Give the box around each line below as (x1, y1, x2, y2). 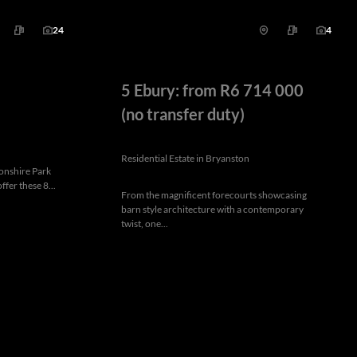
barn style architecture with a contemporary (121, 203, 304, 216)
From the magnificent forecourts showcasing (121, 189, 307, 202)
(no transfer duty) (121, 104, 245, 124)
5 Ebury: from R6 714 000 (121, 80, 304, 100)
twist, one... (121, 218, 168, 230)
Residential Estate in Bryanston (121, 152, 249, 165)
